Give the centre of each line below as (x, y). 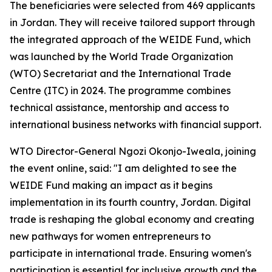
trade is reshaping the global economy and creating (132, 219)
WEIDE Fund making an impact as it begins (111, 185)
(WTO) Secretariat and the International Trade (121, 73)
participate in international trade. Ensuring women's (131, 253)
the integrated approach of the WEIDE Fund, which (130, 39)
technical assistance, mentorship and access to (119, 107)
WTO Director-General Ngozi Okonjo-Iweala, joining (133, 151)
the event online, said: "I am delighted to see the (123, 168)
